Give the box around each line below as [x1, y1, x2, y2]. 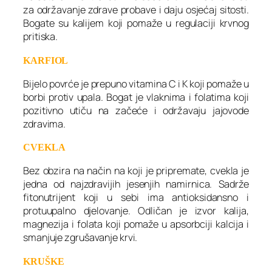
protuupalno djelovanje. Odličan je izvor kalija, [23, 204, 249, 218]
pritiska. [23, 30, 58, 44]
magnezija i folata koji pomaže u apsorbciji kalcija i [23, 217, 249, 231]
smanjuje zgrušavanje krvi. [23, 231, 138, 245]
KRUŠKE [23, 256, 64, 267]
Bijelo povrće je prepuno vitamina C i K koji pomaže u [23, 76, 249, 90]
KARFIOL [23, 55, 69, 66]
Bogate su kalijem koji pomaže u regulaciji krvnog [23, 16, 249, 30]
